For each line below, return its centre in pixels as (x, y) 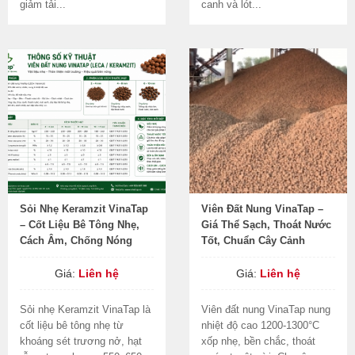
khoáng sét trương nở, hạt (81, 341)
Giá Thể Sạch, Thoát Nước (266, 225)
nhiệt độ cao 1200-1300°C (260, 325)
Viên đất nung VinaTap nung (266, 309)
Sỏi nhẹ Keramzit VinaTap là (85, 309)
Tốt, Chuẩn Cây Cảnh (253, 240)
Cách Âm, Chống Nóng (76, 240)
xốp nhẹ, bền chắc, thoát (258, 341)
